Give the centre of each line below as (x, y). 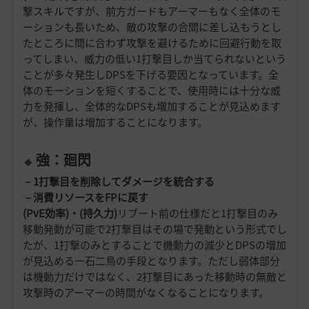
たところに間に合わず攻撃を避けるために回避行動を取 (152, 43)
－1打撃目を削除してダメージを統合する (118, 182)
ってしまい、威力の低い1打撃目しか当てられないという (154, 59)
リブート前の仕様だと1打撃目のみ (197, 213)
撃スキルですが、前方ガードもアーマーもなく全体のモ (151, 11)
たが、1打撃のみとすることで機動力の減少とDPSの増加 (154, 245)
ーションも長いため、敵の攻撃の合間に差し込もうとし (152, 27)
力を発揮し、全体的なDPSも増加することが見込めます (151, 107)
